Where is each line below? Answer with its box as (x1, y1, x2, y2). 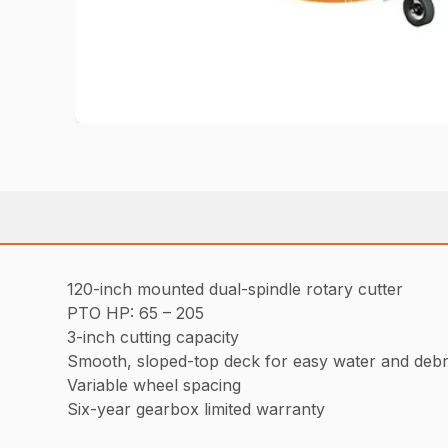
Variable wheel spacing (67, 374, 242, 395)
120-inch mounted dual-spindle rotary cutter (67, 278, 404, 299)
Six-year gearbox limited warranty (67, 398, 326, 419)
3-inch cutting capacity (67, 326, 240, 347)
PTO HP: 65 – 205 (67, 302, 205, 323)
